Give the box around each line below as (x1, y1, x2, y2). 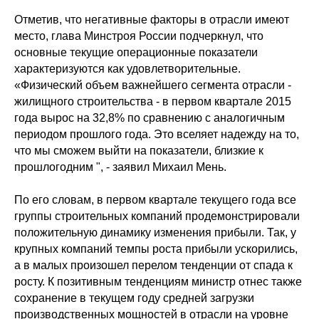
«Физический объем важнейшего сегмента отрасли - (14, 79, 291, 91)
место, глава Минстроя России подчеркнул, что (14, 30, 263, 42)
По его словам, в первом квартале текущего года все (14, 194, 296, 206)
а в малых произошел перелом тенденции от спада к (14, 259, 293, 271)
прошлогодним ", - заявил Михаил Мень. (14, 161, 226, 173)
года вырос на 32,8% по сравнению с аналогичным (14, 112, 285, 124)
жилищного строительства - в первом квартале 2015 (14, 95, 291, 108)
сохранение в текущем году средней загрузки (14, 292, 254, 304)
